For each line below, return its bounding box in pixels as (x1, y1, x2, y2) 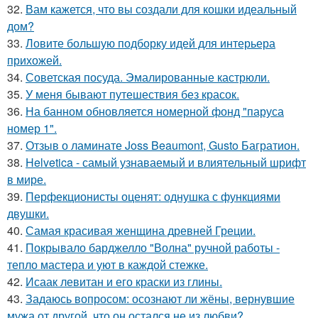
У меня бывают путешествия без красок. (26, 86, 239, 103)
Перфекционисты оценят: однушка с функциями (26, 188, 280, 205)
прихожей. (7, 52, 62, 69)
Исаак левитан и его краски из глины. (26, 273, 222, 290)
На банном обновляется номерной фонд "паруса (26, 103, 284, 120)
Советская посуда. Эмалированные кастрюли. (26, 69, 270, 86)
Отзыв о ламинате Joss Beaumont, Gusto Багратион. (26, 137, 300, 154)
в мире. (7, 171, 46, 188)
